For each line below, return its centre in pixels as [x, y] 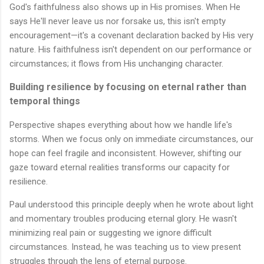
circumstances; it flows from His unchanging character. [116, 64]
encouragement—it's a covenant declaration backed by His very [131, 36]
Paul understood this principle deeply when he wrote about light [131, 205]
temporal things [45, 101]
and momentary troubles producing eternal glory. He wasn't [123, 219]
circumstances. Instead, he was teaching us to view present [125, 247]
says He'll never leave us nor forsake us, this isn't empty [118, 22]
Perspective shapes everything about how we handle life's [121, 125]
